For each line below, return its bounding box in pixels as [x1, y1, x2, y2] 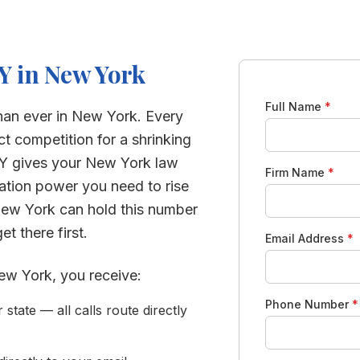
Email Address [265, 231, 348, 245]
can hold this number [55, 201, 198, 218]
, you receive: [52, 267, 141, 284]
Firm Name [265, 166, 329, 179]
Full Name [265, 100, 325, 113]
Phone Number [265, 297, 353, 311]
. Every [137, 108, 183, 125]
